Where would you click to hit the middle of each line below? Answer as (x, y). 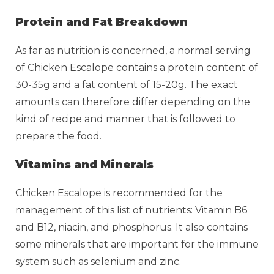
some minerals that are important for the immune (137, 244)
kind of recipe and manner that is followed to (125, 119)
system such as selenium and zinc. (98, 261)
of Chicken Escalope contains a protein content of (137, 67)
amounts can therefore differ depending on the (133, 102)
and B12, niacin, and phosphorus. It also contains (131, 227)
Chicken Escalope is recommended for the (119, 193)
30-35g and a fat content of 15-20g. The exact (127, 84)
